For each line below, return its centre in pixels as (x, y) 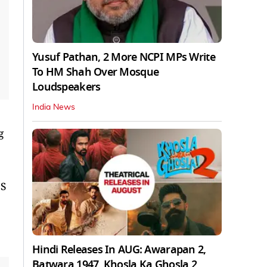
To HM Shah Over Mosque (96, 72)
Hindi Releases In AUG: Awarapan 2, (119, 249)
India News (54, 107)
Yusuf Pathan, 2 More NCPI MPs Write (124, 57)
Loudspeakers (66, 87)
